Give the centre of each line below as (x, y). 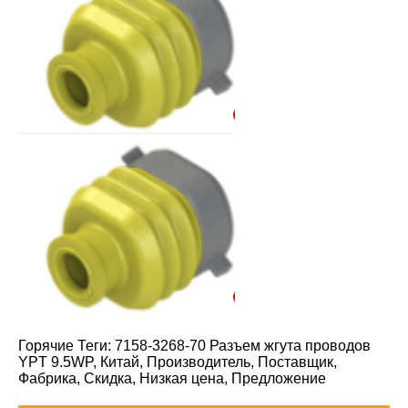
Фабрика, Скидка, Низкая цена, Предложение (172, 378)
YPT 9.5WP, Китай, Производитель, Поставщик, (178, 362)
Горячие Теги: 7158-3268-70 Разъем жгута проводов (194, 345)
